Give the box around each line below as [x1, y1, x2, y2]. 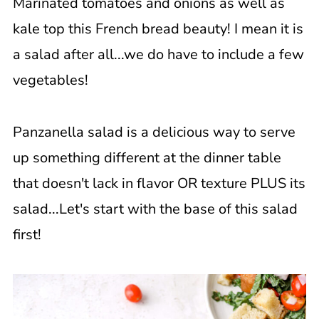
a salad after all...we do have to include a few [12, 45, 304, 64]
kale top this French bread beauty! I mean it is [12, 19, 303, 38]
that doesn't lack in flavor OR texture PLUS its [12, 174, 305, 193]
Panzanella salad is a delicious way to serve [12, 122, 296, 142]
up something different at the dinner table [12, 148, 281, 167]
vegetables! [12, 70, 88, 90]
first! [12, 225, 41, 244]
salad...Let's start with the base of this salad [12, 199, 298, 219]
